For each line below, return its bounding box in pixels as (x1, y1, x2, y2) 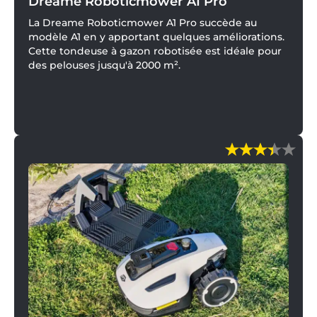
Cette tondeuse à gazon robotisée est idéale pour (28, 45, 282, 57)
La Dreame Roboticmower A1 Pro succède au (28, 16, 257, 29)
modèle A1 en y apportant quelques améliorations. (28, 30, 284, 43)
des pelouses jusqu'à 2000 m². (28, 59, 180, 71)
